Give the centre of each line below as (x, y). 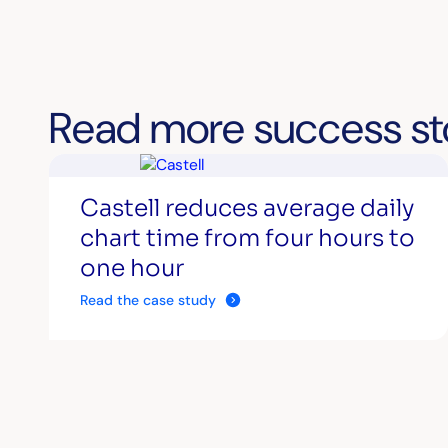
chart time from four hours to (248, 238)
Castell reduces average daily (247, 208)
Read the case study (148, 299)
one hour (132, 268)
